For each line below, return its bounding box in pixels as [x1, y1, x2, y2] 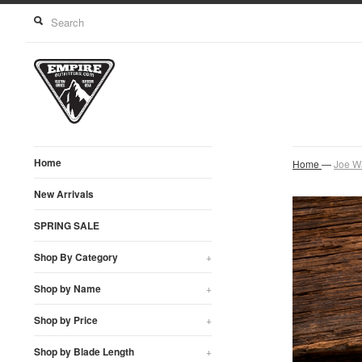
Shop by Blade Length [34, 344, 134, 359]
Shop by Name [34, 281, 101, 296]
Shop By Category [34, 250, 118, 264]
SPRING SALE [34, 218, 99, 233]
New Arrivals [34, 187, 94, 201]
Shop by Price [34, 313, 98, 327]
